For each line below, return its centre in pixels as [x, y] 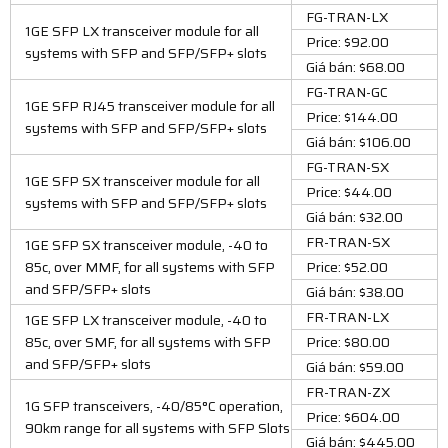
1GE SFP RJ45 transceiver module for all [150, 105]
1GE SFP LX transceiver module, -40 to [146, 319]
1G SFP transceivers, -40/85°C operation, [154, 405]
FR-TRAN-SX [348, 241]
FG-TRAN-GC [347, 91]
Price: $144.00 [352, 116]
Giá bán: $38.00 [355, 291]
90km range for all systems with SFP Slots [157, 427]
